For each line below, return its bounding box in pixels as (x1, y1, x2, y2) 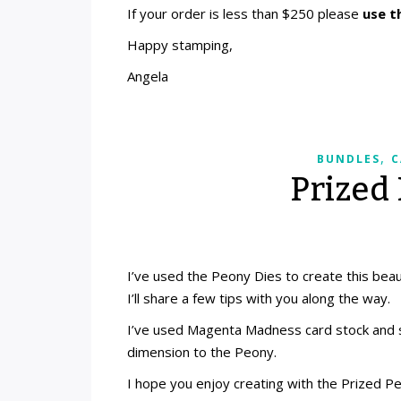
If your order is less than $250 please (127, 4, 363, 22)
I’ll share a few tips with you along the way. (127, 288, 390, 307)
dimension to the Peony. (127, 342, 277, 361)
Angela (127, 66, 168, 85)
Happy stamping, (127, 35, 233, 54)
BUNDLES (317, 150, 380, 166)
